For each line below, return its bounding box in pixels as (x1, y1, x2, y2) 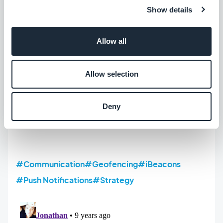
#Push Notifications (16, 175, 93, 186)
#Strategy (93, 175, 134, 186)
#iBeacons (138, 159, 181, 170)
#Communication (16, 159, 85, 170)
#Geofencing (85, 159, 138, 170)
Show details (147, 5, 193, 14)
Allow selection (85, 69, 138, 78)
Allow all (97, 37, 126, 45)
